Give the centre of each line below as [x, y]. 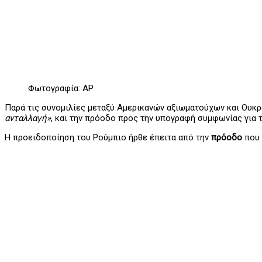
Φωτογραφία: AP [61, 89]
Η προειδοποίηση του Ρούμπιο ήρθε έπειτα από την [108, 138]
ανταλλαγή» [28, 118]
